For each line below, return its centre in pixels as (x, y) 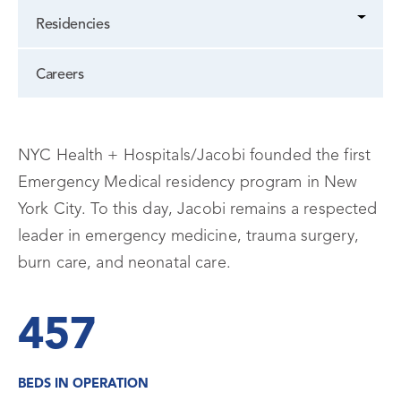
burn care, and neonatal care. (124, 264)
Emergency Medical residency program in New (188, 183)
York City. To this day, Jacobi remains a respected (198, 210)
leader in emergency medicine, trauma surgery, (188, 237)
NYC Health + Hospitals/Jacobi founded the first (195, 156)
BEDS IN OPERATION (83, 385)
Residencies (73, 26)
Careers (60, 76)
